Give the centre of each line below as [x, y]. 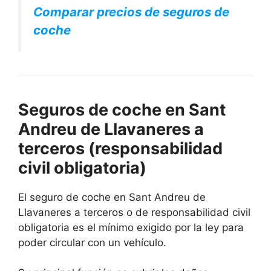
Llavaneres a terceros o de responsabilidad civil [134, 212]
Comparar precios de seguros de [131, 11]
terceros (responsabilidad [120, 148]
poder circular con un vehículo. [92, 242]
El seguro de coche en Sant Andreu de [112, 197]
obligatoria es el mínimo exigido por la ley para [131, 227]
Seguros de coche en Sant [122, 109]
